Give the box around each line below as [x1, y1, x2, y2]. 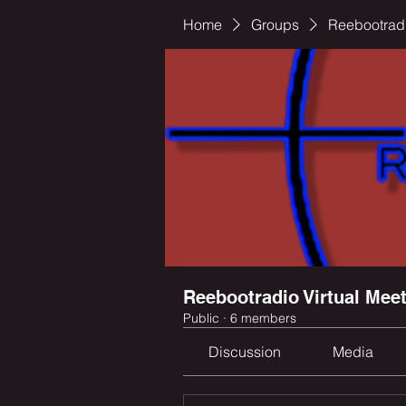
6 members [230, 310, 296, 326]
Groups [251, 15, 299, 34]
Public [183, 310, 219, 326]
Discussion [208, 343, 282, 361]
